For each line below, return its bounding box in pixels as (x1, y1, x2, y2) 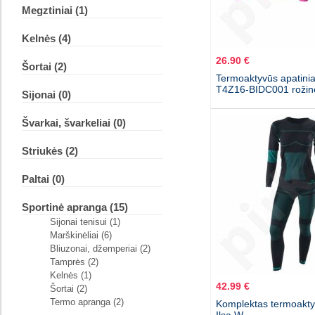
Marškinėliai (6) (49, 230, 112, 241)
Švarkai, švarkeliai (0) (21, 117, 126, 129)
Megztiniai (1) (21, 4, 88, 17)
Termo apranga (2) (49, 297, 124, 308)
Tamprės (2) (49, 257, 98, 268)
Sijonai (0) (21, 89, 71, 101)
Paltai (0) (21, 173, 65, 186)
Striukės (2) (21, 145, 78, 157)
